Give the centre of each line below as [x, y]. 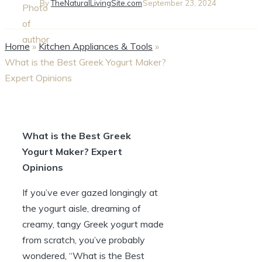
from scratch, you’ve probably [84, 239]
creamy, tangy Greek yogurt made [93, 224]
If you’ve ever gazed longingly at [90, 192]
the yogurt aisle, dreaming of [82, 208]
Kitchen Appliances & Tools [96, 46]
